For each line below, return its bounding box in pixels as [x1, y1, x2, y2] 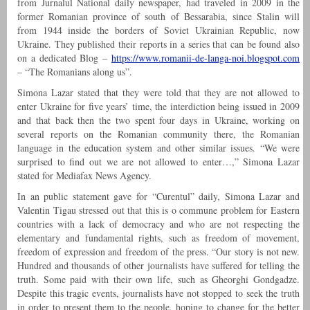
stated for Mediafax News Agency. [17, 169, 152, 183]
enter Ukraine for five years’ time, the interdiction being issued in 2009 [17, 100, 300, 113]
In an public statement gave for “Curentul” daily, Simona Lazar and [17, 190, 300, 203]
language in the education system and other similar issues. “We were [17, 141, 300, 155]
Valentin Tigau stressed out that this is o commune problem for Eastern [17, 203, 300, 217]
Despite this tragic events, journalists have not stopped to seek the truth [17, 286, 300, 300]
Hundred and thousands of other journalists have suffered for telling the [17, 259, 300, 273]
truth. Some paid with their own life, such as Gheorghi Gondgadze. [17, 273, 300, 286]
